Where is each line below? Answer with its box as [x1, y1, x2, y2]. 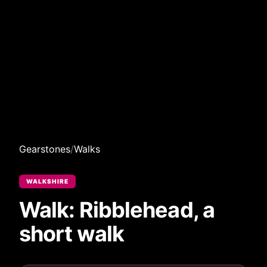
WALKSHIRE [26, 178, 69, 185]
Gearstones [19, 143, 70, 155]
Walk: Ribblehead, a [19, 197, 215, 223]
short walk [19, 221, 125, 247]
